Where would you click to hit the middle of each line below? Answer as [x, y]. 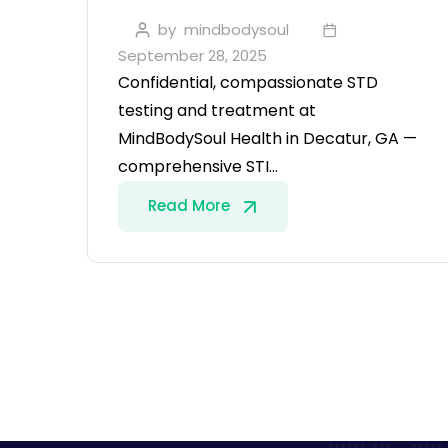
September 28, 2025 [192, 56]
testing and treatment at [217, 111]
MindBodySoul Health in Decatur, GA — [267, 139]
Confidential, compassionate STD [248, 83]
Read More [191, 206]
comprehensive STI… [198, 167]
